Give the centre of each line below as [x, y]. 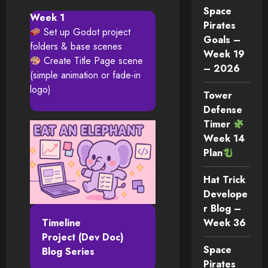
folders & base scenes [76, 46]
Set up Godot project [86, 32]
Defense [223, 110]
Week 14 [224, 139]
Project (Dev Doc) [83, 237]
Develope [226, 194]
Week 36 [225, 223]
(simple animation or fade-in [85, 75]
